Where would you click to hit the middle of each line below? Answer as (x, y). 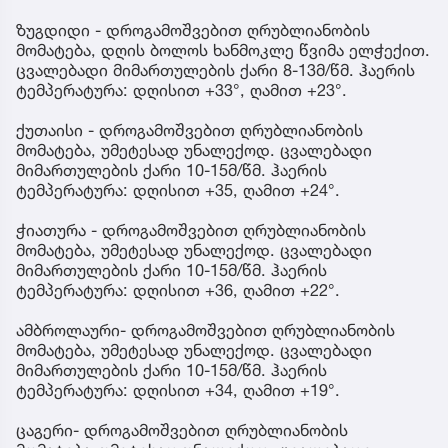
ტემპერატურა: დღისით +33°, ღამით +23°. (181, 89)
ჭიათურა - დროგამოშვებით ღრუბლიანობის (191, 229)
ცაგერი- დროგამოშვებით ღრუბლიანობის (182, 429)
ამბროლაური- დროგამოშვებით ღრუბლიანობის (205, 329)
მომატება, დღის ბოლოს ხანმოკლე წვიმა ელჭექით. (223, 49)
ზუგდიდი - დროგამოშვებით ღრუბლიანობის (193, 29)
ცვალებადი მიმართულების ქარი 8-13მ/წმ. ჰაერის (215, 69)
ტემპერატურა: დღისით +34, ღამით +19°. (178, 389)
